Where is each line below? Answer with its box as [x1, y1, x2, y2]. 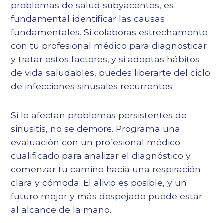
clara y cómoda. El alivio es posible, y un [11, 177, 187, 188]
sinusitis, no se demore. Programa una [11, 123, 181, 134]
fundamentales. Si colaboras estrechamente [11, 27, 208, 38]
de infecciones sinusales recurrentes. [11, 81, 174, 92]
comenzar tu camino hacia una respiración [11, 164, 201, 175]
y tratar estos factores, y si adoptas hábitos [11, 54, 200, 65]
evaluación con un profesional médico [11, 137, 181, 148]
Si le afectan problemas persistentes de [11, 110, 187, 121]
